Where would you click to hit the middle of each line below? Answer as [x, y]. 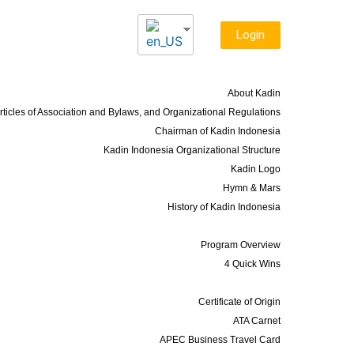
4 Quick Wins [253, 264]
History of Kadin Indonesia [224, 207]
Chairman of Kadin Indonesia [218, 131]
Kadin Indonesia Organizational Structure [192, 150]
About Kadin [254, 93]
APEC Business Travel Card [220, 340]
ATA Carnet [257, 321]
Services [247, 282]
